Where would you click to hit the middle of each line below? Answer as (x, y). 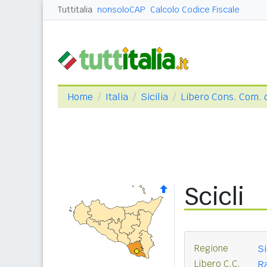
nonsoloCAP (121, 10)
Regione (211, 248)
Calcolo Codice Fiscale (195, 10)
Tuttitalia (75, 10)
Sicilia (154, 97)
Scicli (214, 197)
